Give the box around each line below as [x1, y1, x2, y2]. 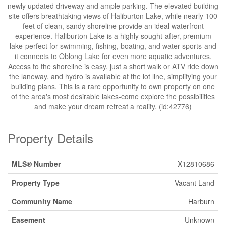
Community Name [12, 196, 72, 206]
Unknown [185, 215, 214, 225]
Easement [12, 215, 45, 225]
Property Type [12, 178, 60, 188]
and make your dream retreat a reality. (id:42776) [34, 101, 192, 111]
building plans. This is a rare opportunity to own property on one [11, 81, 215, 91]
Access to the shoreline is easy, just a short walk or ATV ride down [8, 61, 218, 71]
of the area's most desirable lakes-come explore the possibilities [11, 91, 215, 101]
